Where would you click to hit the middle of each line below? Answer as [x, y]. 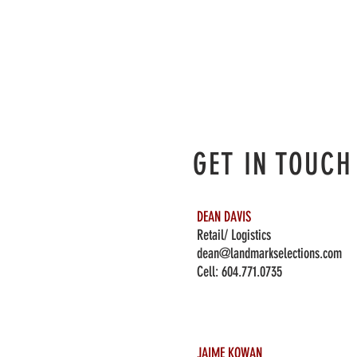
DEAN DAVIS [224, 217]
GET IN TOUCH [273, 165]
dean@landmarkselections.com [269, 253]
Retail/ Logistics [234, 235]
